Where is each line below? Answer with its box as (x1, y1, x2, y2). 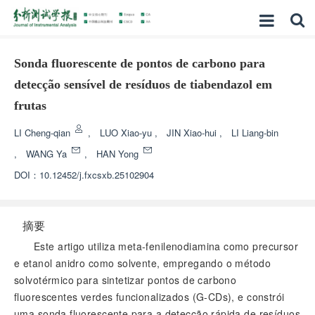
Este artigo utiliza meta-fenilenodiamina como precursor (34, 239, 299, 253)
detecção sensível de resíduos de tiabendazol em (14, 77, 272, 91)
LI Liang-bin (231, 126, 278, 139)
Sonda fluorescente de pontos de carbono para (14, 56, 265, 70)
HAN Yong (96, 147, 141, 160)
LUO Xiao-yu (100, 126, 155, 139)
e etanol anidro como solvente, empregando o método (14, 256, 271, 270)
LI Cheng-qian (14, 126, 73, 139)
